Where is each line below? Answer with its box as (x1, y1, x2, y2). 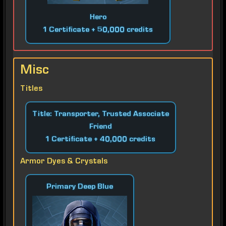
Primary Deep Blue (46, 183, 113, 192)
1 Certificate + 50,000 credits (43, 26, 153, 35)
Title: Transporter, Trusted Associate (32, 110, 169, 119)
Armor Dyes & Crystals (20, 158, 107, 166)
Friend (89, 123, 112, 132)
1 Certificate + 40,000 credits (46, 136, 155, 144)
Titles (20, 85, 42, 94)
